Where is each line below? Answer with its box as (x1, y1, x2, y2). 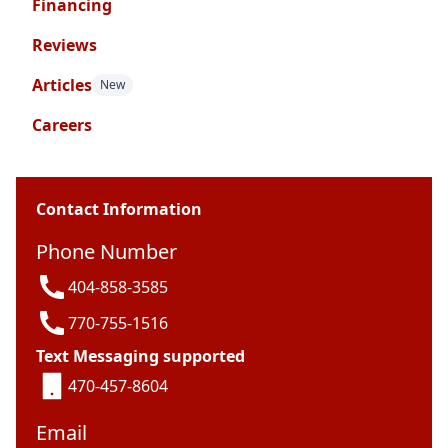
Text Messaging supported (36, 345, 245, 368)
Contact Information (36, 198, 202, 221)
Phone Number (36, 238, 177, 266)
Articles (32, 74, 92, 97)
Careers (32, 114, 92, 137)
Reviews (32, 34, 97, 57)
